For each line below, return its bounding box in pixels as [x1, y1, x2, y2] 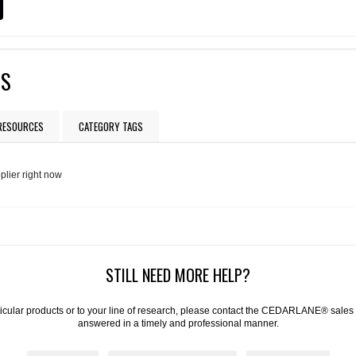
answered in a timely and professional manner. [77, 317, 279, 329]
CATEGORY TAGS [79, 118, 144, 135]
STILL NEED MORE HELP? [106, 262, 250, 287]
